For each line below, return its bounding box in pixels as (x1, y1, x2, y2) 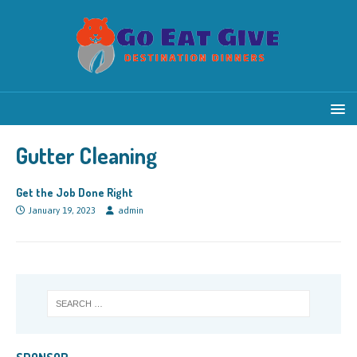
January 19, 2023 (29, 206, 96, 215)
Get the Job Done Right (16, 186, 133, 199)
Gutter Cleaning (16, 141, 157, 170)
